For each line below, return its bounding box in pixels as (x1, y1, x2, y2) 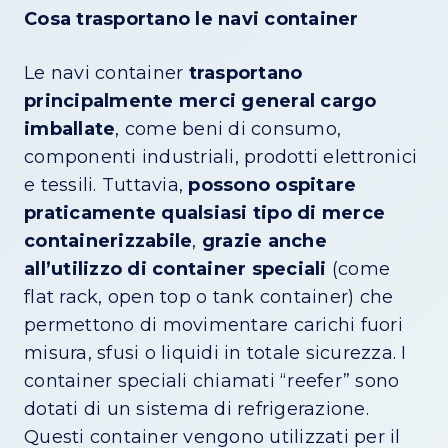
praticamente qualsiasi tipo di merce (24, 202, 385, 225)
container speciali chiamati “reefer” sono (24, 370, 400, 393)
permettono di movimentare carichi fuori (24, 314, 403, 337)
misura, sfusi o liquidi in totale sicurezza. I (24, 342, 407, 365)
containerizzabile (24, 230, 193, 253)
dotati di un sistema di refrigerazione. (24, 398, 369, 421)
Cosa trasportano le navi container (24, 8, 359, 31)
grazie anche (201, 230, 327, 253)
